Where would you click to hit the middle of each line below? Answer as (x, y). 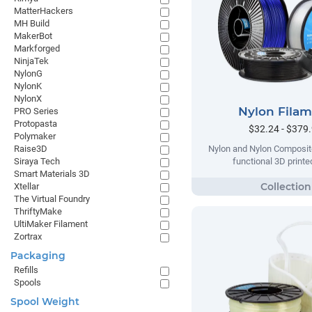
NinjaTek (31, 61)
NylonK (28, 86)
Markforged (37, 48)
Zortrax (28, 236)
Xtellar (26, 186)
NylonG (28, 73)
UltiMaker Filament (51, 224)
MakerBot (33, 36)
